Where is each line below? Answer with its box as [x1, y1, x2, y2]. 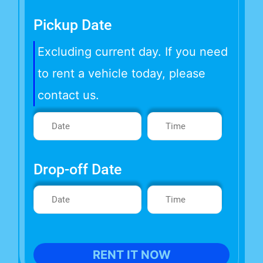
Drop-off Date [33, 161, 122, 178]
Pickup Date [33, 16, 112, 34]
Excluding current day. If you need [37, 45, 228, 59]
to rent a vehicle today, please [37, 66, 205, 81]
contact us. [37, 88, 99, 103]
